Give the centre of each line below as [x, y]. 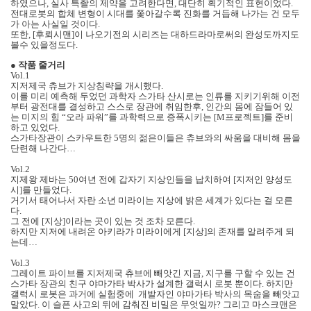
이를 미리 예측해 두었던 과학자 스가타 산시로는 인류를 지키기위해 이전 [155, 96]
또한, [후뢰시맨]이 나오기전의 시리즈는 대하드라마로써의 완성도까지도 [155, 35]
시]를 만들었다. [41, 190]
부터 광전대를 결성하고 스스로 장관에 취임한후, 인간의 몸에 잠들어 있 [152, 107]
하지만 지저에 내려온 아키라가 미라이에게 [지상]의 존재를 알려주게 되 [152, 232]
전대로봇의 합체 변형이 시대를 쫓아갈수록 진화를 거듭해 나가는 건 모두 [155, 14]
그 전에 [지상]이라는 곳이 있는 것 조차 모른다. [103, 221]
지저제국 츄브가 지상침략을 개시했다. [87, 86]
